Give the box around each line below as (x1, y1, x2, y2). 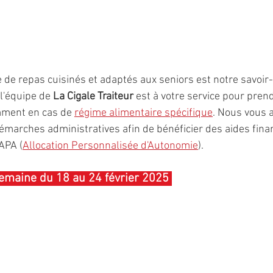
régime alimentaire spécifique (74, 106, 213, 119)
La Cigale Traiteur (53, 90, 133, 103)
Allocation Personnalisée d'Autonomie (23, 139, 198, 152)
